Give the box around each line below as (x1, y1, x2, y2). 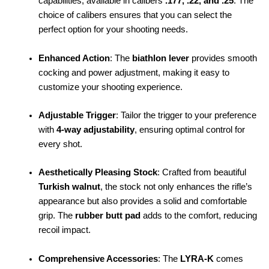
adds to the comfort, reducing (140, 211, 257, 221)
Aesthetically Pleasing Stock (38, 168, 157, 178)
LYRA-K (180, 253, 214, 264)
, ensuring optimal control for (134, 125, 245, 135)
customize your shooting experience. (38, 82, 183, 92)
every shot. (38, 139, 82, 150)
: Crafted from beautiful (157, 168, 246, 178)
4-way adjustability (56, 125, 134, 135)
